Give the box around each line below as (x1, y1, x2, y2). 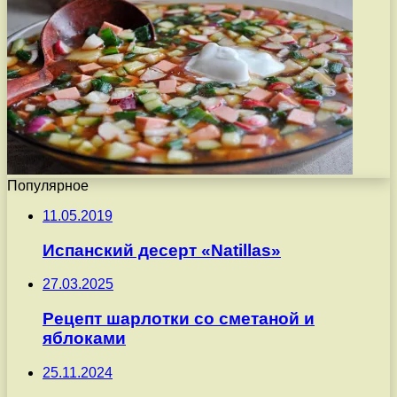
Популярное (7, 177, 89, 193)
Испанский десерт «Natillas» (43, 240, 281, 260)
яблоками (43, 329, 126, 348)
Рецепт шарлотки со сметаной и (43, 309, 315, 329)
